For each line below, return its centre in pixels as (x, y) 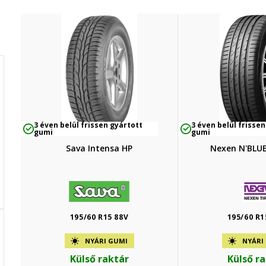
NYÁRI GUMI (107, 240)
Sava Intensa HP (99, 148)
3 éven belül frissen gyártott (88, 125)
